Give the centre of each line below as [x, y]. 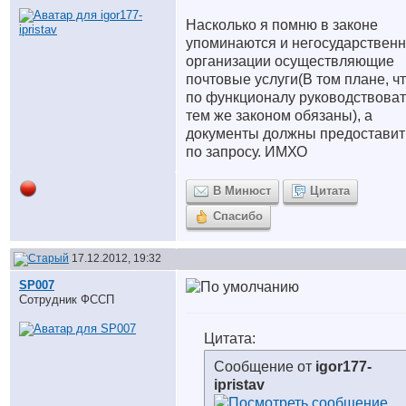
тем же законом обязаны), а [279, 116]
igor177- [343, 367]
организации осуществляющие [290, 61]
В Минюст [242, 191]
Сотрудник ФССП [67, 300]
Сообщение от [265, 367]
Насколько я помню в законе [282, 25]
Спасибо [238, 216]
